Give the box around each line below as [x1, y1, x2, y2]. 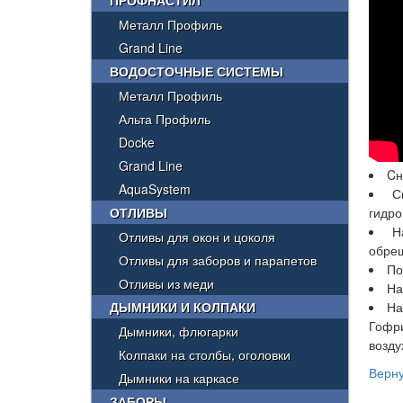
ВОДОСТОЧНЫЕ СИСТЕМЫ [110, 62, 283, 80]
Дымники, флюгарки [119, 322, 238, 340]
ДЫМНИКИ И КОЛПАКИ [110, 298, 255, 316]
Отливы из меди [119, 274, 214, 292]
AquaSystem [119, 180, 191, 198]
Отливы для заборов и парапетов [119, 251, 317, 269]
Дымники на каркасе [119, 369, 239, 387]
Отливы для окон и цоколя [119, 228, 275, 246]
